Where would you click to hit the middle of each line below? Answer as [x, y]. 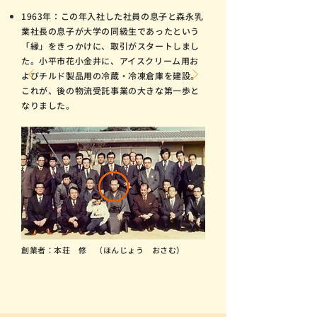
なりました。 [48, 105]
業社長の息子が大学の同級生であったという [110, 31]
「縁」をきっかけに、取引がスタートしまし [110, 46]
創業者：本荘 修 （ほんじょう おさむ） [103, 250]
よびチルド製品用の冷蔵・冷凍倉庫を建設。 [111, 75]
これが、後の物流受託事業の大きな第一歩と [111, 90]
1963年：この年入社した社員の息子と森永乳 [113, 16]
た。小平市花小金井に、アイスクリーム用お [110, 60]
